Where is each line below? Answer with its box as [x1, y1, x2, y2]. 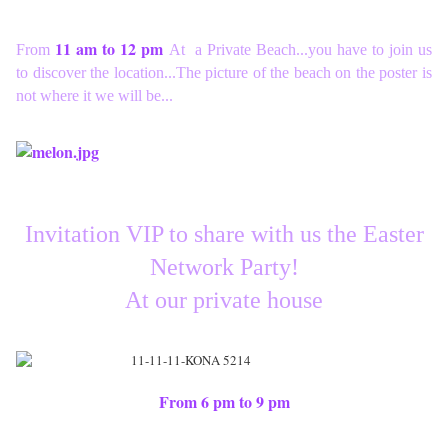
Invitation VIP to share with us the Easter [24, 221, 424, 248]
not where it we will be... [16, 87, 173, 105]
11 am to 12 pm [55, 37, 169, 61]
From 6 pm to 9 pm [158, 390, 290, 414]
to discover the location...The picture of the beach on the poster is [16, 64, 432, 82]
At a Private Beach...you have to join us [169, 41, 432, 59]
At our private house [125, 287, 323, 314]
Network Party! [149, 254, 299, 281]
